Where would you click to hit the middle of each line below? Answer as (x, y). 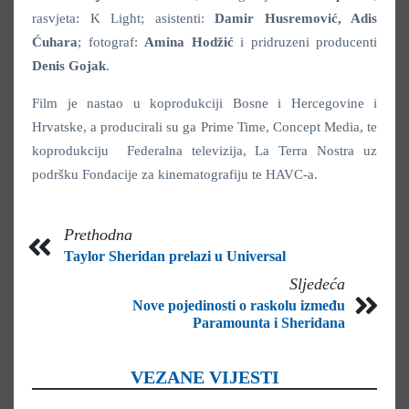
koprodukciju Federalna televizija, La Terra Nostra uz (204, 151)
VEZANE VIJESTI (204, 378)
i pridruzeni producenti (305, 42)
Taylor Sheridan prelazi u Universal (175, 257)
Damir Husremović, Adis (296, 19)
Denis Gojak (69, 66)
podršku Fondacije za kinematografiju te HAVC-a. (175, 175)
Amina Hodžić (189, 42)
